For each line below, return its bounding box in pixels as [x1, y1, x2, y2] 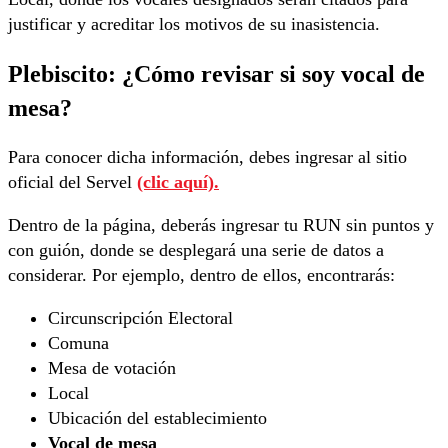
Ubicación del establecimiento [48, 408, 267, 429]
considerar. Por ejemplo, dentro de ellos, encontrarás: [8, 265, 395, 286]
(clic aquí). [137, 172, 219, 193]
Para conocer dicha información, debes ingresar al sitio [8, 147, 407, 168]
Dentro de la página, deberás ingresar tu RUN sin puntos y [8, 215, 434, 236]
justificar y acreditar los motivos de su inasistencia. [8, 14, 385, 35]
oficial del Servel [8, 172, 137, 193]
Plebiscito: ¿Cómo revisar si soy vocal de [8, 60, 425, 88]
